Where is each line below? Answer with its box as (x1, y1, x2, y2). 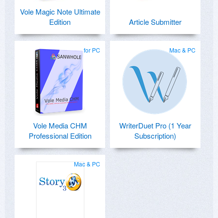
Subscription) (134, 130, 176, 141)
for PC (84, 46, 100, 54)
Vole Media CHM (33, 120, 87, 131)
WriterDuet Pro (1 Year (119, 120, 191, 131)
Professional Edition (28, 130, 91, 141)
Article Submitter (129, 17, 182, 27)
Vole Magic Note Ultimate (19, 6, 100, 17)
